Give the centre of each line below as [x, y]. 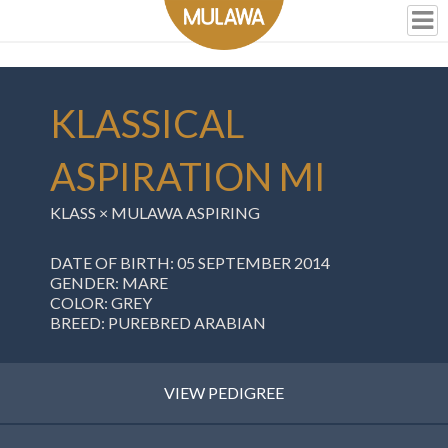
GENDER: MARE [109, 282]
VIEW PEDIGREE [224, 392]
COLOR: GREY [101, 302]
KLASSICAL [147, 123]
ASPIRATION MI [188, 176]
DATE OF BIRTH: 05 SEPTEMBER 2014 [190, 262]
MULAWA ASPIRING [185, 212]
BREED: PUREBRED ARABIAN [158, 322]
